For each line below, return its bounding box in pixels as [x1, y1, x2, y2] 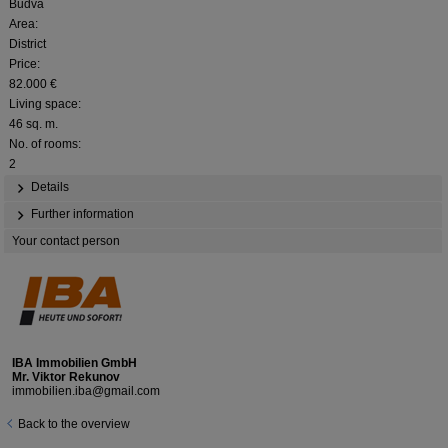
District [9, 37, 46, 52]
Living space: [9, 97, 81, 112]
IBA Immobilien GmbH [12, 356, 137, 371]
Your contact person [12, 234, 120, 249]
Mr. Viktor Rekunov [12, 370, 120, 385]
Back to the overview [18, 417, 130, 432]
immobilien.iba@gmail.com [12, 384, 160, 399]
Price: [9, 57, 40, 72]
